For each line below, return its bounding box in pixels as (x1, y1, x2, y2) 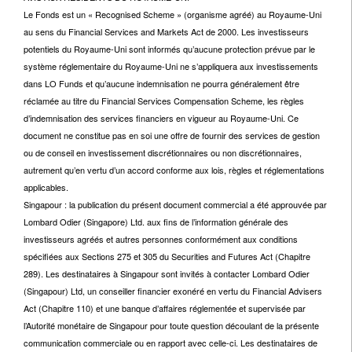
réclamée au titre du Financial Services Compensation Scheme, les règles (24, 94, 304, 107)
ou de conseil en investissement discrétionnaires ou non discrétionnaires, (24, 146, 302, 159)
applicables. (24, 181, 68, 193)
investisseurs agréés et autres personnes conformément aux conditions (24, 233, 298, 245)
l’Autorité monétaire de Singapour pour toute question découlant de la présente (24, 319, 319, 332)
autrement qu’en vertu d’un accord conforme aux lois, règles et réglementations (24, 163, 324, 176)
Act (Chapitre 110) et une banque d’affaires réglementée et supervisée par (24, 302, 306, 314)
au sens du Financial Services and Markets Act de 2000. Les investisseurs (24, 25, 309, 38)
